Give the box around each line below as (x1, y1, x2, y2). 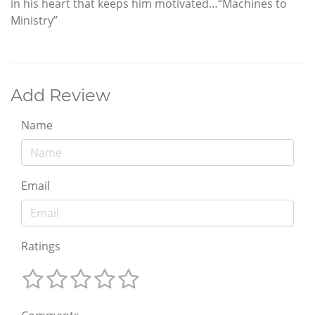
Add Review (11, 84, 110, 105)
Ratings (21, 238, 60, 254)
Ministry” (11, 12, 58, 28)
